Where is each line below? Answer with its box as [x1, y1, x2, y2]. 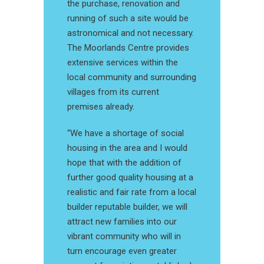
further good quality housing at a [67, 172, 193, 183]
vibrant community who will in [67, 231, 181, 242]
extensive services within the [67, 57, 178, 68]
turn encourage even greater [67, 246, 177, 257]
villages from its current [67, 87, 159, 98]
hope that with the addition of [67, 157, 181, 169]
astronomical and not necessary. [67, 28, 194, 39]
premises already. [67, 101, 134, 113]
